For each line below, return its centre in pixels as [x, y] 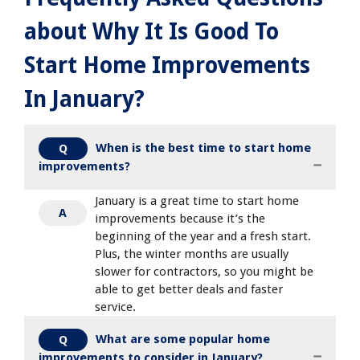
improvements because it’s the [180, 218]
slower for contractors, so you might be [204, 271]
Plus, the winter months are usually [192, 254]
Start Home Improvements [167, 65]
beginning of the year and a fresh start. [203, 236]
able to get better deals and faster [189, 289]
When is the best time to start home [203, 147]
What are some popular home [183, 339]
